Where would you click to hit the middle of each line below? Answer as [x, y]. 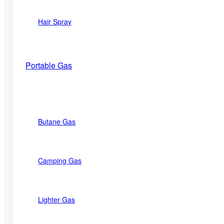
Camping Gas [60, 160]
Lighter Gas [57, 199]
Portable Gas [49, 65]
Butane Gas [57, 121]
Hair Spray [55, 22]
